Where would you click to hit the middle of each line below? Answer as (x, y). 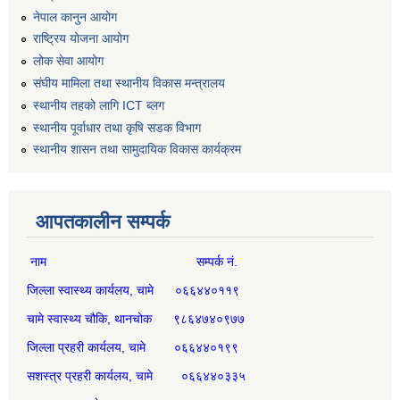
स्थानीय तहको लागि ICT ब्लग (99, 105)
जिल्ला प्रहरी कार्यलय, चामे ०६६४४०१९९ (133, 348)
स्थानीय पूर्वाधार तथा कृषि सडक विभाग (117, 127)
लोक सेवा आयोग (68, 61)
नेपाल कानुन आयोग (75, 17)
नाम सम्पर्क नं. (132, 262)
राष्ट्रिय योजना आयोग (81, 39)
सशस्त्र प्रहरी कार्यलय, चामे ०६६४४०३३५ (136, 376)
